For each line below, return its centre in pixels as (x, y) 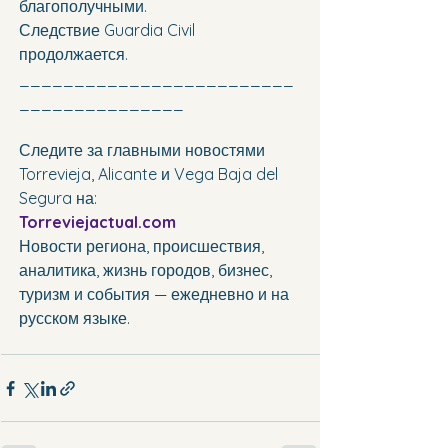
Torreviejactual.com (97, 222)
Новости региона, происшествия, (143, 246)
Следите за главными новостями (144, 150)
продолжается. (73, 54)
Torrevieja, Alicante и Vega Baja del (150, 174)
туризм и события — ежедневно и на (156, 294)
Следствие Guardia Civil (109, 30)
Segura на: (58, 198)
